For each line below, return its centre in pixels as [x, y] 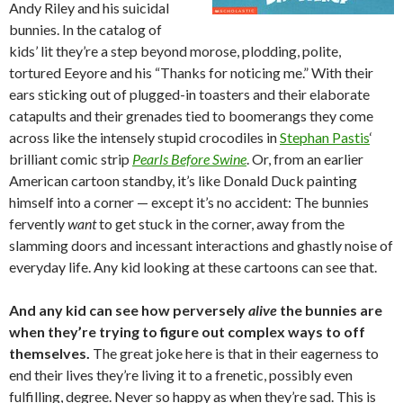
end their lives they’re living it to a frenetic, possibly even [181, 375]
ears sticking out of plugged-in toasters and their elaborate [189, 94]
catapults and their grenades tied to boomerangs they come [191, 116]
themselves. [49, 353]
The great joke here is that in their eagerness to [234, 353]
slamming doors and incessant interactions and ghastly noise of [201, 245]
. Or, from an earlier [305, 159]
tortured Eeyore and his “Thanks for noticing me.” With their [191, 72]
